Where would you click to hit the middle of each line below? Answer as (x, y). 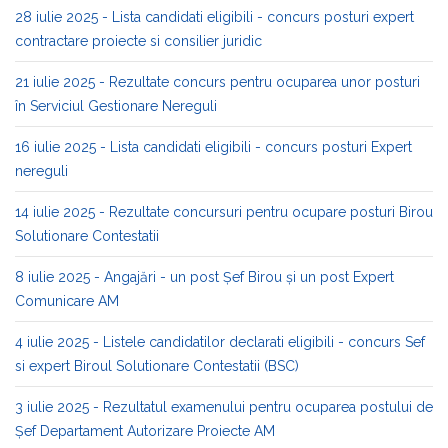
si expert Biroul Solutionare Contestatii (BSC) (157, 366)
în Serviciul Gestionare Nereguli (116, 106)
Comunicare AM (67, 301)
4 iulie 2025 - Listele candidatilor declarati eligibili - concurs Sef (220, 342)
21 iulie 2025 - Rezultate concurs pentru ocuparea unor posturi (217, 82)
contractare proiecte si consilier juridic (138, 41)
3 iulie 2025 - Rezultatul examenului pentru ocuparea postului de (224, 407)
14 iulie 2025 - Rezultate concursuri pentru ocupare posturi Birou (224, 212)
